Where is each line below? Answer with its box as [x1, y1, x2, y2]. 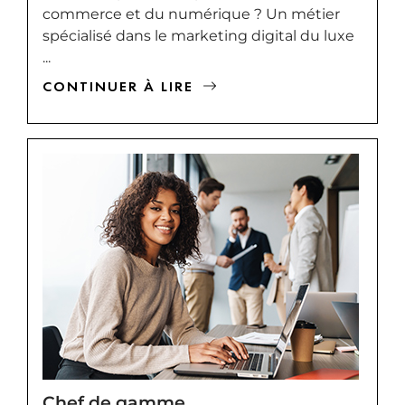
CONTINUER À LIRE [42, 76, 193, 96]
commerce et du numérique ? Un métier [42, 5, 340, 23]
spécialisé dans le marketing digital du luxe [42, 26, 354, 44]
